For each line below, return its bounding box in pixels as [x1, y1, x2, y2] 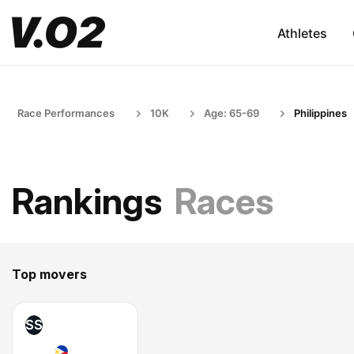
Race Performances [17, 107, 115, 119]
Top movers [12, 266, 87, 282]
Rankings [12, 179, 162, 223]
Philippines [294, 107, 347, 119]
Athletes [277, 24, 327, 41]
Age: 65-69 [204, 107, 259, 119]
